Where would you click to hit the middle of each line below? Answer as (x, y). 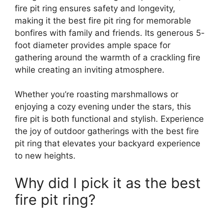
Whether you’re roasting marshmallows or (96, 95)
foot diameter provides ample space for (93, 45)
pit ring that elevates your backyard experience (108, 144)
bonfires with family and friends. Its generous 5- (110, 33)
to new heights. (45, 156)
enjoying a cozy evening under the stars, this (103, 107)
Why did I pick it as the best (108, 183)
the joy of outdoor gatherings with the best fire (107, 131)
